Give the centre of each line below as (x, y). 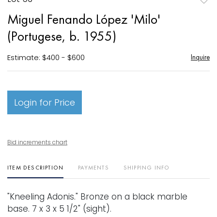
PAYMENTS (93, 167)
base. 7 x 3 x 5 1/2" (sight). (59, 209)
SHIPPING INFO (147, 167)
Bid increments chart (37, 142)
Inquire (200, 57)
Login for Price (45, 102)
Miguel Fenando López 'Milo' (84, 19)
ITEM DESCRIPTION (36, 167)
